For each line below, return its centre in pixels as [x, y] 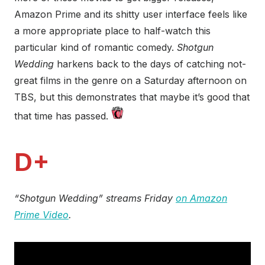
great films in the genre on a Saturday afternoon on [130, 80]
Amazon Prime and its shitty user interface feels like [131, 14]
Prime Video [41, 215]
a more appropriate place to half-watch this [112, 31]
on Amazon [201, 198]
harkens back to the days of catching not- [150, 64]
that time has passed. [63, 116]
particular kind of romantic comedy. [96, 47]
